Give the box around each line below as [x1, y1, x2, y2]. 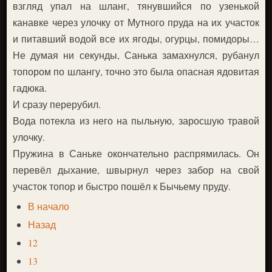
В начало [28, 200, 70, 212]
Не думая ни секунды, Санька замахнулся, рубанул [13, 49, 259, 61]
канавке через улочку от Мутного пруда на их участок [13, 16, 259, 29]
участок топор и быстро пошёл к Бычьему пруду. [13, 180, 231, 192]
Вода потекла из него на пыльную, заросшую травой [13, 114, 259, 127]
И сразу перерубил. [13, 98, 101, 110]
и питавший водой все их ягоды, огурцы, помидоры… [13, 32, 259, 45]
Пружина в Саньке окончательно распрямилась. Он [13, 147, 259, 160]
